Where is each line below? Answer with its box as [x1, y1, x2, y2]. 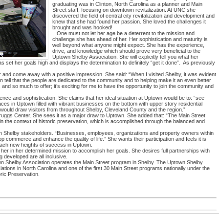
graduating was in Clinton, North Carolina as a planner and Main [52, 1, 202, 7]
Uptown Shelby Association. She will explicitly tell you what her [52, 54, 198, 60]
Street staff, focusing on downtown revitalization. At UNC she [52, 7, 196, 13]
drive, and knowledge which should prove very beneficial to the [52, 48, 200, 54]
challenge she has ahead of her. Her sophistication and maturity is [52, 36, 208, 42]
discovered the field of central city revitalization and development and [52, 13, 215, 19]
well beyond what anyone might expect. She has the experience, [52, 42, 204, 48]
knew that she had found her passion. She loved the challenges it [52, 19, 206, 24]
